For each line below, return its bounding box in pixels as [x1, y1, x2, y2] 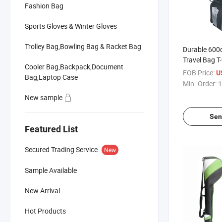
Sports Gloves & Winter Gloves [25, 21, 117, 31]
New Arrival [25, 185, 60, 195]
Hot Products [25, 206, 66, 216]
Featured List [25, 123, 78, 134]
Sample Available [25, 165, 77, 175]
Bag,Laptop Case [25, 72, 78, 82]
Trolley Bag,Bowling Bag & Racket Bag [25, 41, 141, 51]
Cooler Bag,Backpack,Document [25, 61, 123, 71]
